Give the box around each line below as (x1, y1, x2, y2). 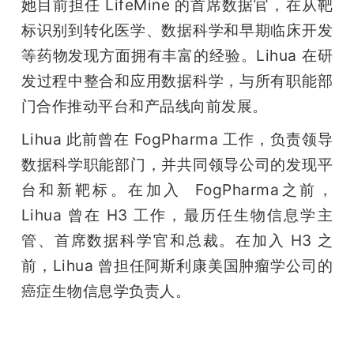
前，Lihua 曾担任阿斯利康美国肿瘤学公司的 (21, 256, 333, 276)
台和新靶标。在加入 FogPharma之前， (21, 180, 333, 200)
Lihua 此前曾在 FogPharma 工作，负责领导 (21, 130, 333, 149)
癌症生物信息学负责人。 (21, 281, 191, 301)
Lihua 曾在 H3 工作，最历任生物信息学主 (21, 205, 333, 225)
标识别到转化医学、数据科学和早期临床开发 (21, 21, 333, 40)
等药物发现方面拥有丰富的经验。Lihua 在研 (21, 46, 333, 66)
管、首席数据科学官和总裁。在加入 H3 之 (21, 231, 333, 250)
